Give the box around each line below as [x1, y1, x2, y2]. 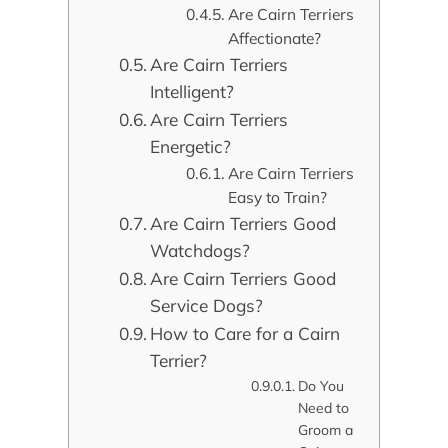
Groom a [297, 421, 353, 440]
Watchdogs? [150, 240, 251, 262]
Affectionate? [228, 28, 322, 49]
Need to [297, 399, 349, 418]
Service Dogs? [150, 295, 264, 317]
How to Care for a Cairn [150, 323, 341, 345]
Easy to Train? [228, 187, 328, 208]
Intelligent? [150, 81, 235, 103]
